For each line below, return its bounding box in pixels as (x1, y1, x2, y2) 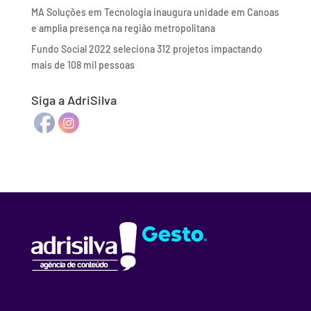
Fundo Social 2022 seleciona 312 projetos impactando (31, 43, 262, 56)
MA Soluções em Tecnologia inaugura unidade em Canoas (31, 6, 279, 19)
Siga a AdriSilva (31, 92, 117, 108)
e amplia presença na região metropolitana (31, 22, 215, 35)
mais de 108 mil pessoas (31, 59, 135, 72)
